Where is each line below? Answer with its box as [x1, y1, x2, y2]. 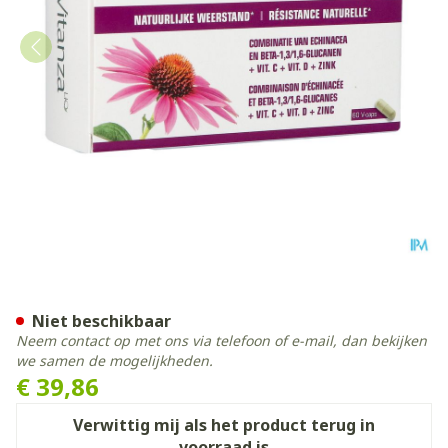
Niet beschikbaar [32, 310, 171, 332]
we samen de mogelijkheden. [16, 351, 213, 370]
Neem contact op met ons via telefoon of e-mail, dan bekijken [16, 331, 427, 350]
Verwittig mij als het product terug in [73, 414, 375, 436]
